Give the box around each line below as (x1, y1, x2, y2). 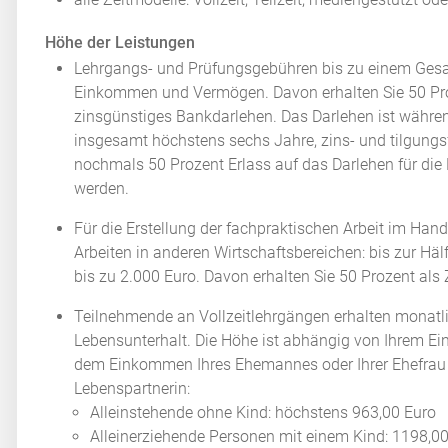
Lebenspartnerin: (74, 378, 191, 398)
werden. (74, 178, 130, 198)
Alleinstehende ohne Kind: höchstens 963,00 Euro (90, 402, 437, 422)
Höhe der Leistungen (45, 32, 196, 52)
